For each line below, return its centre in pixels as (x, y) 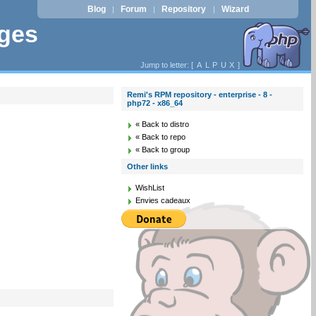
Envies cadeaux (163, 200)
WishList (150, 188)
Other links (148, 166)
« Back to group (163, 150)
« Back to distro (163, 124)
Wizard (235, 9)
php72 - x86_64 (155, 103)
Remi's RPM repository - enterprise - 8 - (200, 95)
